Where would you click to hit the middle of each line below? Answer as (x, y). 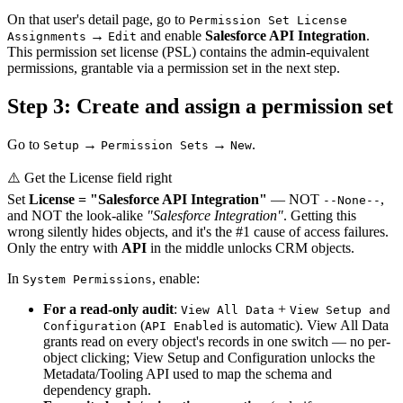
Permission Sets (155, 146)
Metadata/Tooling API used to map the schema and (188, 374)
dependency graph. (97, 390)
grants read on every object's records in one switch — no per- (217, 342)
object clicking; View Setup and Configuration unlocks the (209, 358)
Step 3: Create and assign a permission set (200, 107)
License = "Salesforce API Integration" (148, 200)
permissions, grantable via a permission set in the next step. (174, 68)
